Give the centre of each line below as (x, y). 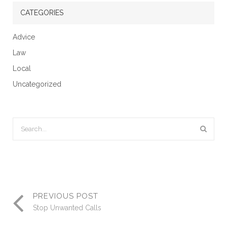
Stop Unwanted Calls (67, 208)
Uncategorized (40, 84)
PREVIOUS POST (66, 196)
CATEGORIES (42, 13)
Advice (26, 37)
